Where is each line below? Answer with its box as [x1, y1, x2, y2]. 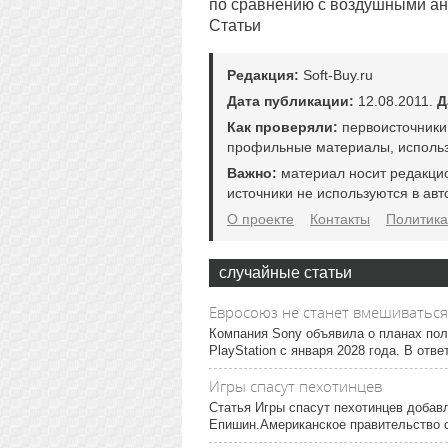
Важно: [227, 165, 277, 181]
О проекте [227, 211, 294, 227]
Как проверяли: [227, 119, 338, 135]
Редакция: [227, 67, 299, 83]
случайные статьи [219, 264, 352, 281]
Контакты [310, 211, 370, 227]
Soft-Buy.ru [299, 67, 373, 83]
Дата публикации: [227, 93, 354, 109]
